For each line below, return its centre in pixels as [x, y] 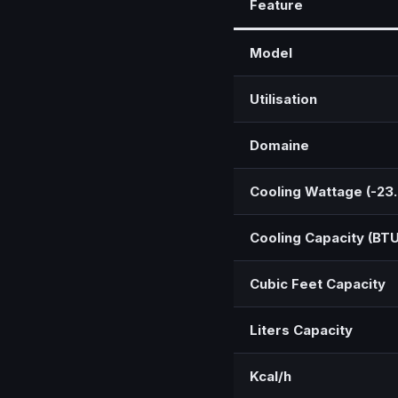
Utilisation [283, 99]
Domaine [279, 146]
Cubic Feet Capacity [318, 284]
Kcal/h [271, 377]
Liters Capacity [301, 330]
